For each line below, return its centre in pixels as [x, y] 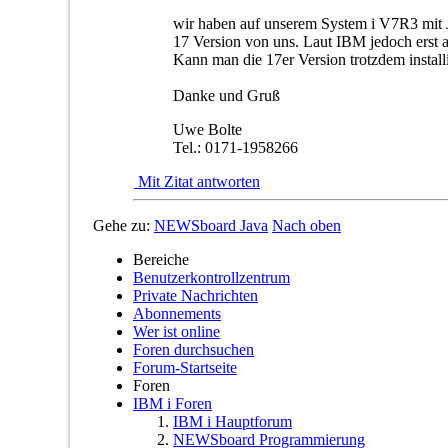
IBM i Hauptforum [232, 421]
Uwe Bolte [207, 129]
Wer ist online [176, 331]
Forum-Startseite [185, 367]
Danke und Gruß [226, 95]
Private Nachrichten [195, 295]
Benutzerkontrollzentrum [211, 277]
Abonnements [177, 313]
